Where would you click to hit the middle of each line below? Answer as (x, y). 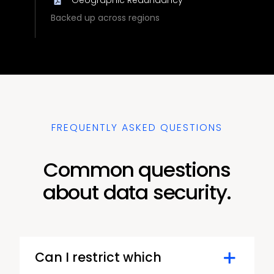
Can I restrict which (98, 257)
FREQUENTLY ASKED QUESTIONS (137, 127)
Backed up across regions (105, 17)
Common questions (137, 169)
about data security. (137, 192)
